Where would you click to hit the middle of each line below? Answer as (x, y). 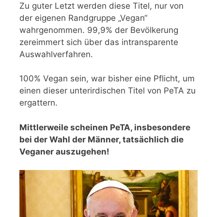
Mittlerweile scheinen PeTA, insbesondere (105, 127)
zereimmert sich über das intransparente (99, 42)
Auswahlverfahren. (56, 54)
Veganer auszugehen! (64, 151)
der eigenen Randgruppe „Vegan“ (83, 18)
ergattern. (39, 103)
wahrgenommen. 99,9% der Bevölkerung (99, 30)
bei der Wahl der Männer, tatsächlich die (101, 139)
